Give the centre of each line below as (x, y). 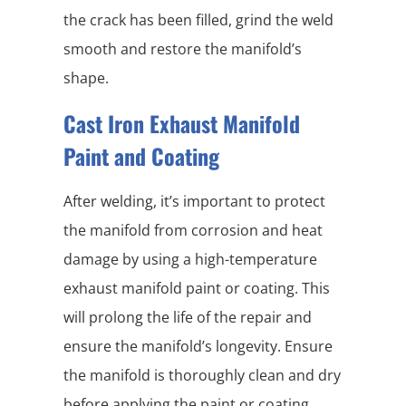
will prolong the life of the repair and (188, 318)
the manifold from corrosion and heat (193, 231)
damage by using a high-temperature (190, 260)
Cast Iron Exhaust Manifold (182, 124)
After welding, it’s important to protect (194, 202)
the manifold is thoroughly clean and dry (202, 376)
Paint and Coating (141, 156)
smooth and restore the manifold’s (183, 49)
